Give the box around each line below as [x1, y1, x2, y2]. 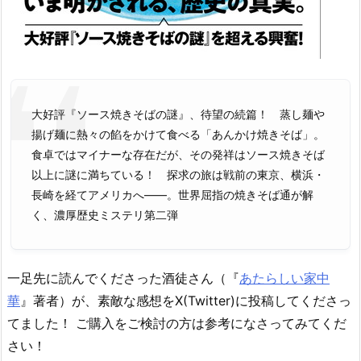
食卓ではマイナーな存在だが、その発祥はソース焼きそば [31, 147, 325, 161]
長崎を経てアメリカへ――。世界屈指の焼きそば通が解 [31, 187, 313, 201]
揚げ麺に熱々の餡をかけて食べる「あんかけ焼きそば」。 [31, 127, 325, 141]
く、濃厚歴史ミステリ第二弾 [31, 207, 178, 222]
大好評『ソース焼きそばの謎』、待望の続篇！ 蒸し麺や [31, 106, 325, 121]
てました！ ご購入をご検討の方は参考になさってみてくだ [7, 314, 346, 331]
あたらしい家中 [239, 269, 330, 286]
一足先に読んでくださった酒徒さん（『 [7, 269, 239, 286]
